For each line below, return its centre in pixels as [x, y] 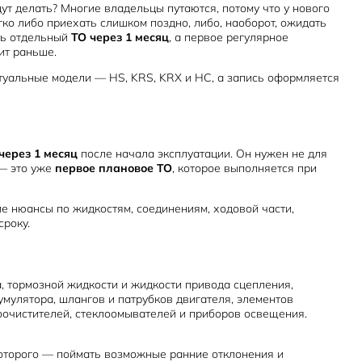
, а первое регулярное [229, 37]
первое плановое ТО [114, 168]
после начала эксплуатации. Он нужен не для [202, 154]
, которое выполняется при [244, 168]
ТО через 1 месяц [120, 37]
